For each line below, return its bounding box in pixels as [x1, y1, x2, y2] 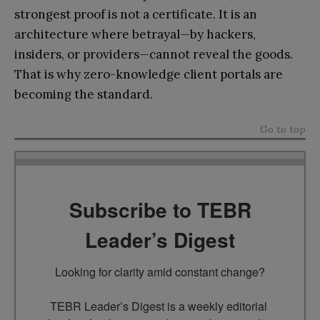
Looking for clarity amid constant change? [55, 263, 265, 280]
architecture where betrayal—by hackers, [14, 26, 256, 43]
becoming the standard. [14, 86, 153, 103]
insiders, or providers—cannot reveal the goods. [14, 46, 293, 63]
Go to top [260, 123, 306, 136]
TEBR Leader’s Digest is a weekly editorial [50, 297, 267, 314]
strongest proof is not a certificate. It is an [14, 6, 257, 23]
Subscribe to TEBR [69, 194, 251, 224]
